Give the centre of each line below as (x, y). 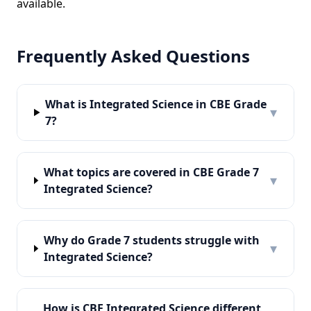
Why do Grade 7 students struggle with (151, 240)
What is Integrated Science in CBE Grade (156, 104)
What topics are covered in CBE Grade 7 (151, 172)
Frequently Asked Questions (133, 56)
